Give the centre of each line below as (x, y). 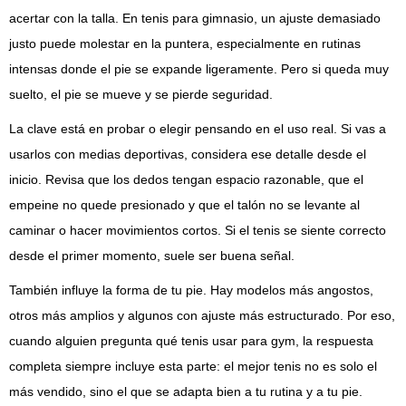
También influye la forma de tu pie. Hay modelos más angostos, (191, 290)
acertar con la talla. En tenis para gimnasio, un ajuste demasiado (195, 19)
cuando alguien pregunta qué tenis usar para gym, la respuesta (191, 341)
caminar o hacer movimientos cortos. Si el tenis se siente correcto (198, 231)
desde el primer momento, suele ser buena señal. (152, 256)
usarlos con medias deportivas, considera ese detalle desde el (188, 155)
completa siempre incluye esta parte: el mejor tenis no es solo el (193, 367)
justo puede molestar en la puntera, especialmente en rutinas (185, 44)
